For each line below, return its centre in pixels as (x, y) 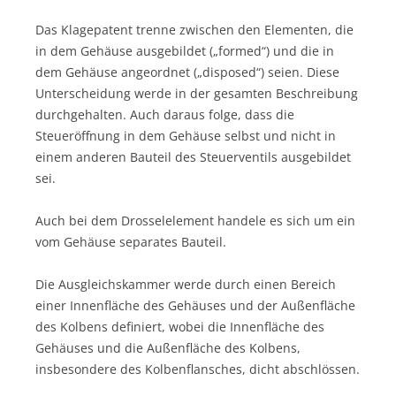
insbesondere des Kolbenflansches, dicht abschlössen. (198, 369)
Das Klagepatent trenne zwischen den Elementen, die (194, 29)
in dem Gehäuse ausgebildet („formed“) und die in (185, 50)
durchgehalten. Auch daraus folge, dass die (165, 114)
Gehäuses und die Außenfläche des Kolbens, (168, 347)
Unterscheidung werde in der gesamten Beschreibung (197, 93)
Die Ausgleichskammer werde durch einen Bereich (186, 284)
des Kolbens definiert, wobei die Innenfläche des (180, 326)
